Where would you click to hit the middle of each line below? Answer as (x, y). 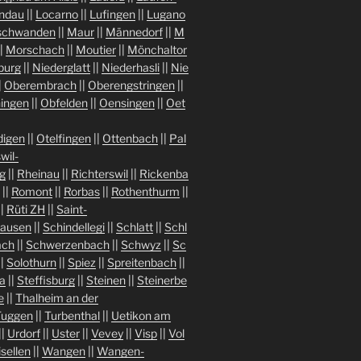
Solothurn (31, 263)
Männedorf (134, 32)
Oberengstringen (131, 85)
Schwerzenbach (67, 245)
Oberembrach (40, 85)
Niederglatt (61, 68)
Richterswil (99, 174)
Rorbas (81, 192)
